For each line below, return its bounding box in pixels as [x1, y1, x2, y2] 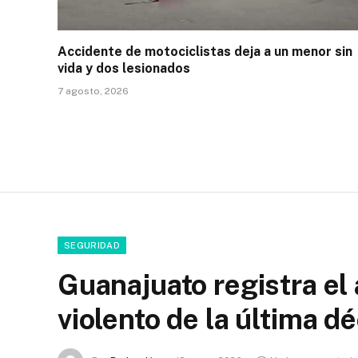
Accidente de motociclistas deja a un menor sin [58, 43, 352, 59]
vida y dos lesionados [58, 60, 190, 76]
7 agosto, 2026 [58, 85, 129, 97]
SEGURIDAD [64, 240, 120, 250]
